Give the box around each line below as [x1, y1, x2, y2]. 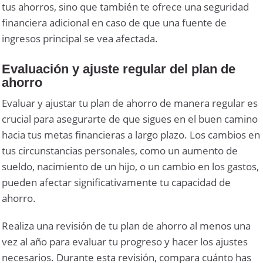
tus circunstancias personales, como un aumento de [2, 143, 238, 157]
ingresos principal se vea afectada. [2, 31, 159, 45]
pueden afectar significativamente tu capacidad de [2, 175, 231, 189]
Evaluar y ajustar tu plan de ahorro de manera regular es [2, 96, 258, 110]
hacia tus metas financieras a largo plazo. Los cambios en [2, 127, 261, 141]
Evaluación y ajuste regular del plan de [2, 61, 236, 76]
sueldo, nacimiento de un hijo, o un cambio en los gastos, [2, 159, 259, 173]
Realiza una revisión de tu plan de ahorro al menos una [2, 218, 251, 232]
